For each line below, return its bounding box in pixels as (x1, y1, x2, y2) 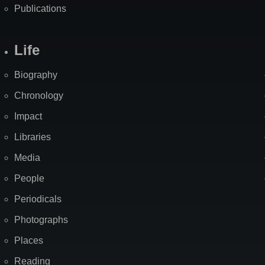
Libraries (14, 132, 51, 143)
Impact (14, 111, 42, 122)
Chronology (14, 91, 63, 101)
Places (14, 235, 43, 246)
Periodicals (14, 194, 62, 205)
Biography (14, 70, 57, 80)
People (14, 173, 44, 184)
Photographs (14, 215, 68, 225)
